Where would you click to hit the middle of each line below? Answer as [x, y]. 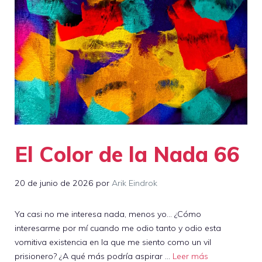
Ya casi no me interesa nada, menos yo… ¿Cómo [108, 214]
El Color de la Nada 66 [127, 154]
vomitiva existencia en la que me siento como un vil [113, 242]
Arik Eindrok [135, 183]
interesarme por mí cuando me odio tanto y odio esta [118, 228]
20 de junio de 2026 [54, 183]
